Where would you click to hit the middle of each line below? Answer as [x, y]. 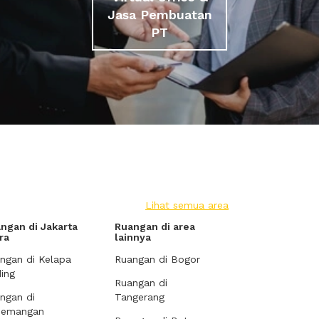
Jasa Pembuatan [159, 14]
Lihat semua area [187, 205]
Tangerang [140, 297]
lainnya [133, 237]
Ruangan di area [155, 226]
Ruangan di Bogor [157, 259]
